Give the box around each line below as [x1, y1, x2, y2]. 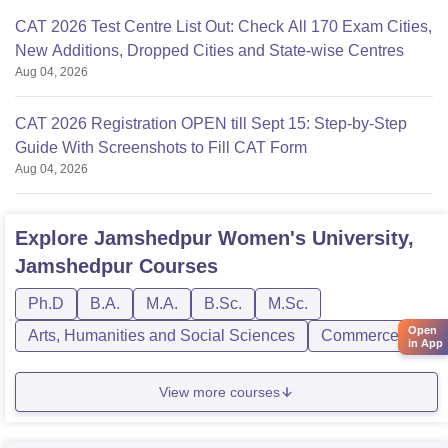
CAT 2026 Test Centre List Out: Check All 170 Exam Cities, [15, 18, 432, 36]
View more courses [159, 383, 280, 400]
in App [408, 336, 443, 349]
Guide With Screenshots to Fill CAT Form [15, 139, 307, 157]
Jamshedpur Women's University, [94, 227, 414, 250]
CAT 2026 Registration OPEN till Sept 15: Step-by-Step [15, 115, 407, 133]
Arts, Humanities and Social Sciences [28, 327, 295, 345]
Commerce [321, 327, 399, 345]
